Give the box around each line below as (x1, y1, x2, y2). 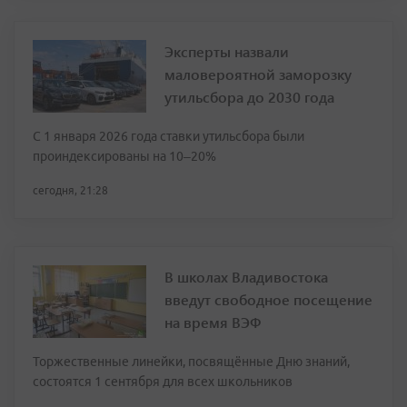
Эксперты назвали (164, 41, 289, 61)
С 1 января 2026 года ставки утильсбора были (33, 128, 304, 144)
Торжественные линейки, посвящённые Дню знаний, (33, 353, 350, 369)
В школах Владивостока (164, 266, 328, 286)
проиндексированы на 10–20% (33, 148, 216, 164)
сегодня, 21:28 (33, 184, 108, 196)
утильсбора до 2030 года (164, 86, 334, 106)
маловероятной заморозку (164, 64, 352, 84)
